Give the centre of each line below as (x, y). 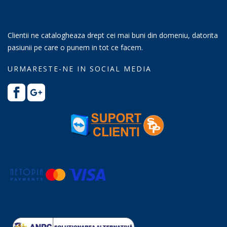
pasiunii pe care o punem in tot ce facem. (75, 48)
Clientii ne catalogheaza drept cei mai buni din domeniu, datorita (113, 35)
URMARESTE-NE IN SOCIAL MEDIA (80, 69)
